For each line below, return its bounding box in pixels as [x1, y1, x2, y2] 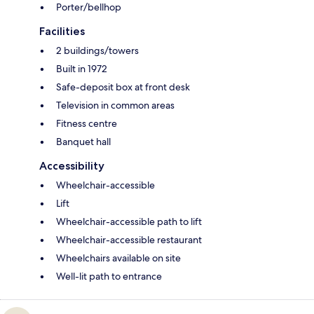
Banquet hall [56, 135, 111, 148]
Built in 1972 [56, 62, 107, 75]
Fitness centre [56, 116, 117, 130]
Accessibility [39, 158, 104, 172]
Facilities [39, 24, 85, 38]
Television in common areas [56, 98, 175, 111]
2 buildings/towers [56, 43, 139, 57]
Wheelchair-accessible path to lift [56, 214, 202, 228]
